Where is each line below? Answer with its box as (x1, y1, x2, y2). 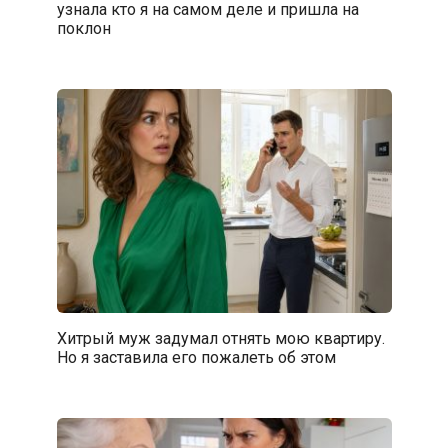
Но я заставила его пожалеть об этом (56, 347, 336, 367)
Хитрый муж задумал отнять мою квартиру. (56, 328, 385, 348)
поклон (56, 19, 111, 39)
